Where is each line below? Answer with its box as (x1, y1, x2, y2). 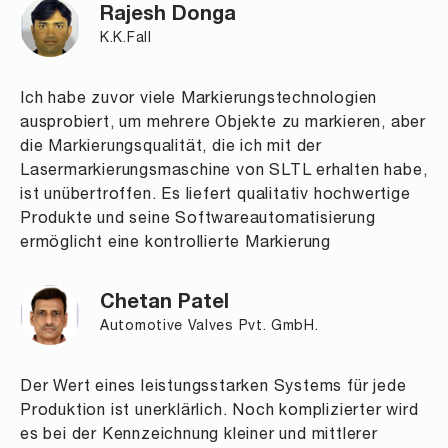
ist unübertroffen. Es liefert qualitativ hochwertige (20, 188, 411, 203)
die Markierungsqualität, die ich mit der (20, 140, 322, 155)
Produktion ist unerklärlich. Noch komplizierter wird (20, 404, 419, 419)
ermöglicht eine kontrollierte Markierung (20, 236, 331, 251)
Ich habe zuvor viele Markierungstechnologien (20, 92, 378, 107)
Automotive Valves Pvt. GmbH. (100, 320, 319, 334)
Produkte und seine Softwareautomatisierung (20, 212, 376, 227)
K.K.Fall (100, 32, 152, 46)
